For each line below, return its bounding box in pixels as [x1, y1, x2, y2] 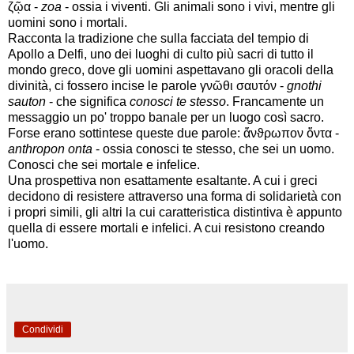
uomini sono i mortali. [8, 16, 127, 30]
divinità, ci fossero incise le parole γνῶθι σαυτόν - [8, 79, 287, 93]
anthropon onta [8, 142, 92, 156]
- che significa [46, 95, 130, 109]
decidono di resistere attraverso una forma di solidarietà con [8, 190, 341, 204]
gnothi [287, 79, 322, 93]
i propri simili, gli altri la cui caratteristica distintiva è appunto [8, 205, 342, 220]
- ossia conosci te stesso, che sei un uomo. [92, 142, 334, 156]
